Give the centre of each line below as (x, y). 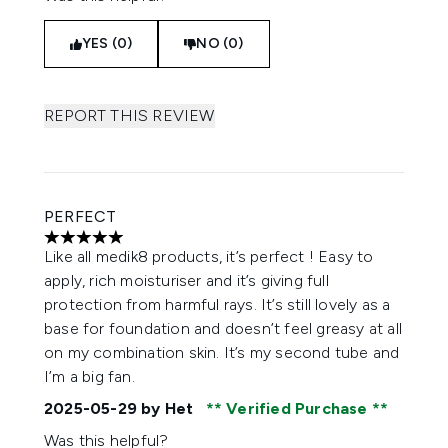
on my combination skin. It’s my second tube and (222, 352)
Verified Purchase (297, 408)
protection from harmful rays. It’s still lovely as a (217, 304)
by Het (167, 408)
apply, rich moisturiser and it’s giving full (186, 280)
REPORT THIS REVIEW (129, 115)
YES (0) (107, 43)
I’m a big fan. (89, 376)
